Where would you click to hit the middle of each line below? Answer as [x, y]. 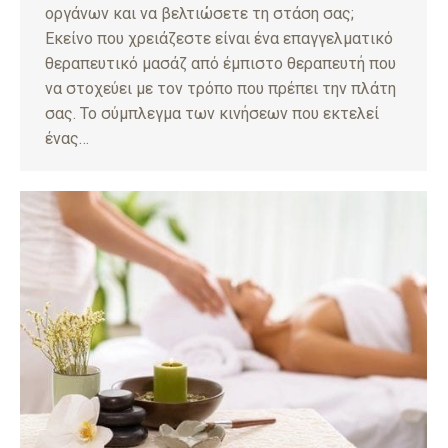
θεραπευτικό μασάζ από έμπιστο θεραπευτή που [220, 64]
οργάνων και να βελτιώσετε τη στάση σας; [199, 14]
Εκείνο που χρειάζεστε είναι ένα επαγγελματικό [219, 39]
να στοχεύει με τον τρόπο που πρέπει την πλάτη [220, 89]
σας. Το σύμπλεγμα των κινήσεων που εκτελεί [212, 114]
